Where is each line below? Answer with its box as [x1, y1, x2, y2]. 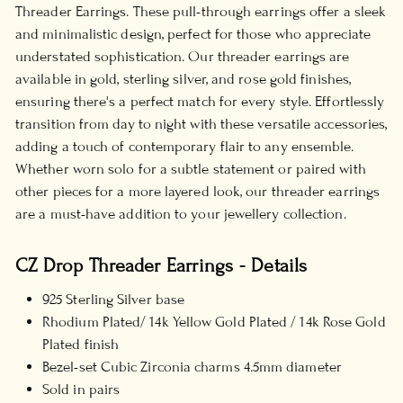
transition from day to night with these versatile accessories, [15, 114, 388, 133]
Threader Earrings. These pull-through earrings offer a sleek [15, 2, 387, 21]
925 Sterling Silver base [42, 290, 185, 309]
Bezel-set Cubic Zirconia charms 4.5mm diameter [42, 357, 342, 376]
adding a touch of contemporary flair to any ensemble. [15, 137, 354, 156]
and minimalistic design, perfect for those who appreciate [15, 24, 371, 43]
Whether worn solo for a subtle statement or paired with [15, 159, 366, 178]
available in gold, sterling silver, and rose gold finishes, [15, 69, 352, 88]
